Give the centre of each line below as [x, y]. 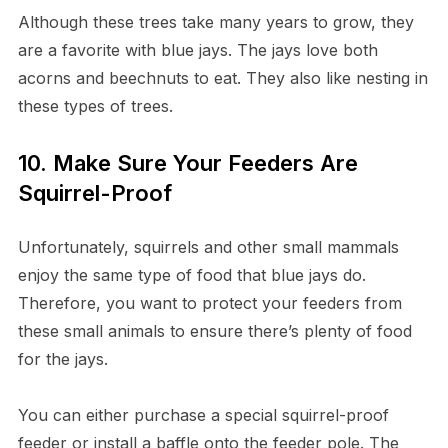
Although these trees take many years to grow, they [215, 22]
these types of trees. [95, 106]
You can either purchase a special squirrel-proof [203, 415]
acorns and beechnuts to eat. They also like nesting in [222, 78]
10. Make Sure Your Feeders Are [187, 163]
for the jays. [62, 359]
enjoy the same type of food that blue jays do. [191, 275]
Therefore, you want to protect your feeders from [209, 303]
